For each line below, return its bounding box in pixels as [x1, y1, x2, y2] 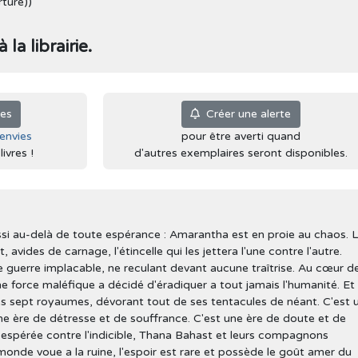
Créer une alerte [200, 107, 291, 121]
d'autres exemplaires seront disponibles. [133, 145, 348, 160]
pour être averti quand [181, 129, 300, 143]
